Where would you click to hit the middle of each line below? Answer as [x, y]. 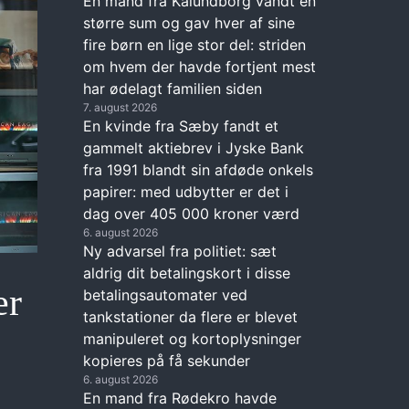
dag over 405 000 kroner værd [191, 213]
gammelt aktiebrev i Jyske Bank [194, 147]
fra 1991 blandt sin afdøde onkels [198, 169]
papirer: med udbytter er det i [186, 191]
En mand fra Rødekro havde [180, 398]
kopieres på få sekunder [167, 360]
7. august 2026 [120, 107]
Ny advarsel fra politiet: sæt [180, 251]
